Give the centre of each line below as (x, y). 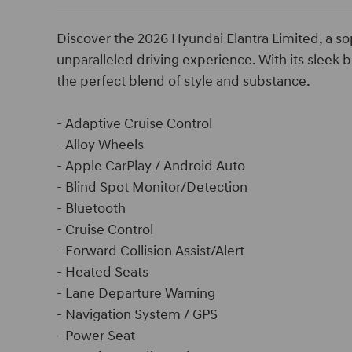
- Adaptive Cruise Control (134, 124)
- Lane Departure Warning (136, 293)
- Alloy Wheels (100, 145)
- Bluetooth (91, 209)
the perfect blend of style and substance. (183, 81)
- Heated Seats (103, 272)
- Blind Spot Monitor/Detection (152, 187)
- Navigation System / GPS (137, 315)
